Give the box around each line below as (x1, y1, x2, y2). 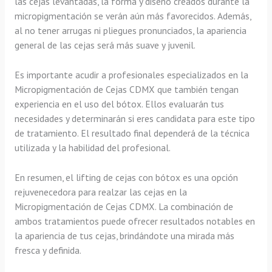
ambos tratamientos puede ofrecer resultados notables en (14, 214, 255, 227)
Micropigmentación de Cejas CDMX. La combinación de (14, 200, 233, 212)
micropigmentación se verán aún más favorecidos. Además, (14, 10, 251, 22)
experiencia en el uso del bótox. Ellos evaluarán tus (14, 97, 224, 110)
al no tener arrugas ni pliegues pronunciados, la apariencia (14, 24, 246, 37)
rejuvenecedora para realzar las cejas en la (14, 185, 187, 198)
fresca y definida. (14, 243, 81, 256)
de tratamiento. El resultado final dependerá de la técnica (14, 126, 250, 139)
